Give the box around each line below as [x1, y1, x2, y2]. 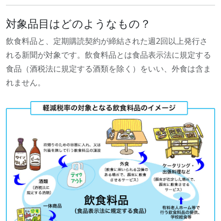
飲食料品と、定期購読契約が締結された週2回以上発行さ [6, 36, 208, 47]
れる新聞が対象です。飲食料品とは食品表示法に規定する [6, 49, 211, 61]
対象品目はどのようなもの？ [6, 16, 151, 31]
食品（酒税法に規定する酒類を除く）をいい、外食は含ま [6, 63, 211, 74]
